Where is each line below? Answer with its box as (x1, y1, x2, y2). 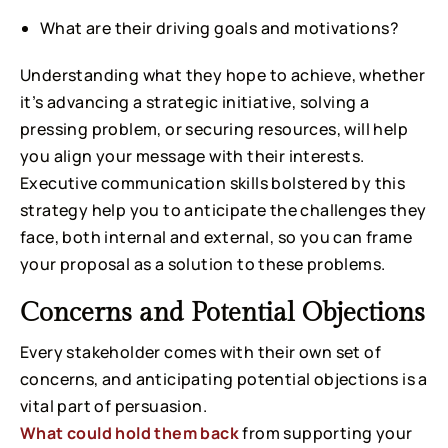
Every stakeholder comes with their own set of (20, 340, 381, 363)
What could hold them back (20, 421, 239, 444)
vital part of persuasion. (20, 394, 207, 417)
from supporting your (239, 421, 413, 444)
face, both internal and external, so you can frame (20, 225, 412, 248)
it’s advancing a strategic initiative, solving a (20, 90, 370, 113)
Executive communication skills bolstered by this (20, 171, 406, 194)
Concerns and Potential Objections (20, 297, 425, 328)
